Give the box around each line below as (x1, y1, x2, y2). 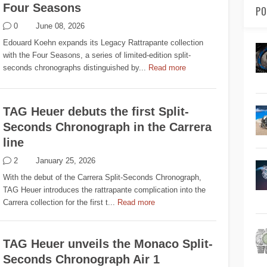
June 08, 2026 (36, 21, 85, 30)
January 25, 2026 (36, 156, 96, 165)
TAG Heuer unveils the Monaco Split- (3, 237, 213, 251)
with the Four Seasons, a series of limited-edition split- (3, 51, 191, 60)
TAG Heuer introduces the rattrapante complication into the (3, 185, 206, 195)
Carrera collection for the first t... (3, 198, 116, 207)
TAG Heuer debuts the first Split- (3, 105, 190, 118)
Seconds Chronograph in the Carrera (3, 120, 212, 133)
